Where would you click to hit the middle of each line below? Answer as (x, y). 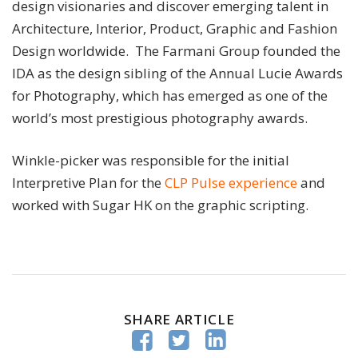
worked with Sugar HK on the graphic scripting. (160, 205)
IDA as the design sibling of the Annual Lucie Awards (177, 73)
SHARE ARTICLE (179, 319)
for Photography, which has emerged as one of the (170, 95)
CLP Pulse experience (231, 182)
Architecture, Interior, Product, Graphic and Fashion (175, 28)
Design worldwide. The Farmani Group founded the (176, 50)
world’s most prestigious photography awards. (160, 117)
